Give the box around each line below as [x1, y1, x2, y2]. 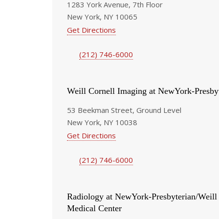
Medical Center [67, 203, 122, 213]
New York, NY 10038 [67, 117, 137, 127]
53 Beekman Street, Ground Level [67, 105, 181, 115]
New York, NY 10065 [67, 11, 137, 22]
